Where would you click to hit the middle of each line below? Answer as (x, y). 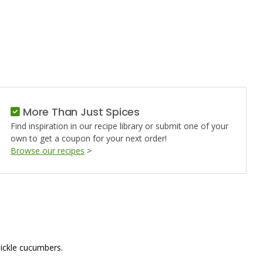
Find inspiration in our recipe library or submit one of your (120, 126)
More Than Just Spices (80, 112)
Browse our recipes (48, 151)
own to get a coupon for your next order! (89, 138)
